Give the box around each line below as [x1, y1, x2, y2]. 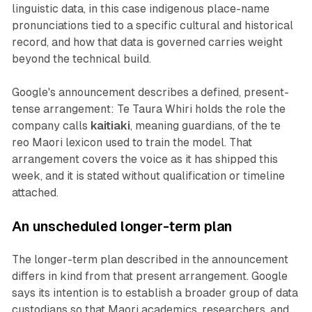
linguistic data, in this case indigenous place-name [11, 2, 270, 15]
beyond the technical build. [11, 52, 151, 65]
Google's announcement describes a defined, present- [11, 86, 289, 99]
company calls [11, 119, 91, 132]
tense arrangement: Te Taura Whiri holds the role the [11, 102, 286, 116]
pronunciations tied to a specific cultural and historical [11, 19, 293, 32]
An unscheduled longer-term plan [11, 219, 232, 234]
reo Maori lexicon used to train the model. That [11, 136, 252, 149]
